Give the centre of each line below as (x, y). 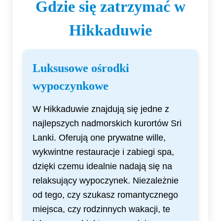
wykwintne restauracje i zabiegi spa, (103, 152)
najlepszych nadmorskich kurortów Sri (107, 124)
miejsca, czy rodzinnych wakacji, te (101, 209)
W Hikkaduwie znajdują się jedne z (101, 109)
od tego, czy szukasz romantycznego (105, 195)
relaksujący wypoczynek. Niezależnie (106, 181)
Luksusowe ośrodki (81, 68)
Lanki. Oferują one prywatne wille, (99, 138)
